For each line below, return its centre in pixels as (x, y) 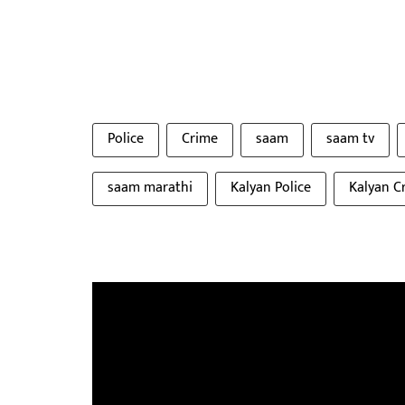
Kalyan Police (271, 187)
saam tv (350, 138)
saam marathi (150, 187)
